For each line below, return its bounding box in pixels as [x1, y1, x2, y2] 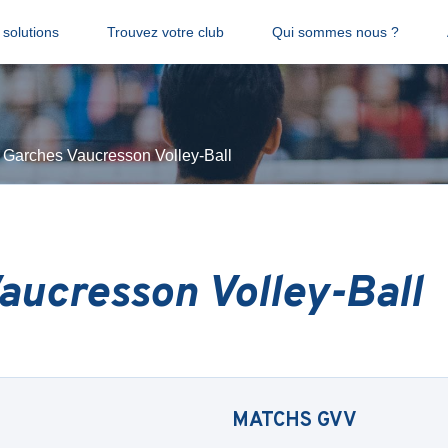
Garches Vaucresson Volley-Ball [3, 147, 232, 164]
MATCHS [232, 408, 317, 434]
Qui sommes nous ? [271, 24, 399, 40]
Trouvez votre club [106, 24, 224, 40]
